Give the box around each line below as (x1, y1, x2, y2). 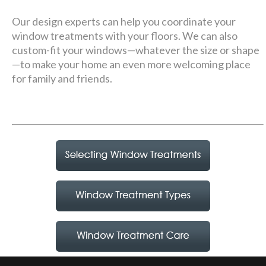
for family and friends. (12, 71, 115, 85)
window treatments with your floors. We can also (12, 28, 238, 42)
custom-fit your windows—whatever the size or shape (12, 43, 260, 56)
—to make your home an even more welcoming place (12, 57, 251, 71)
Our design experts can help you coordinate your (12, 14, 236, 28)
